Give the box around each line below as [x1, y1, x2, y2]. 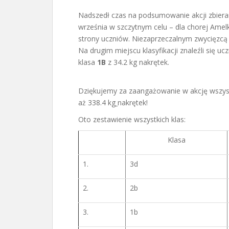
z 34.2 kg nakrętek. [106, 57, 169, 67]
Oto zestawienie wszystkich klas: [78, 114, 186, 124]
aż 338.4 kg [78, 97, 116, 107]
